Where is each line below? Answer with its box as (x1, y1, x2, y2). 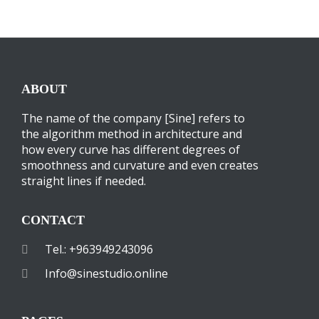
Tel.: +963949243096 (45, 241, 153, 257)
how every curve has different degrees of (21, 141, 240, 157)
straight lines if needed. (21, 172, 146, 189)
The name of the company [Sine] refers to (21, 110, 245, 126)
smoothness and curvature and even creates (21, 157, 258, 173)
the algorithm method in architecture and (21, 125, 242, 142)
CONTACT (21, 212, 85, 227)
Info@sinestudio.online (45, 265, 168, 281)
